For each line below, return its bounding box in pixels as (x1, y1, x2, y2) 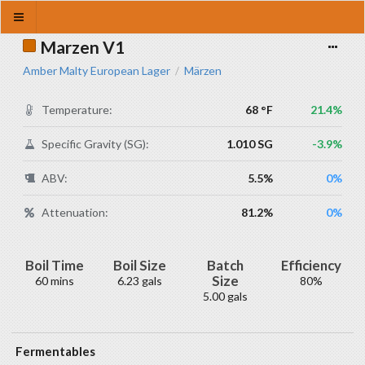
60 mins (34, 274, 74, 288)
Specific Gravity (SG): (42, 137, 150, 151)
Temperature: (42, 103, 113, 117)
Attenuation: (42, 205, 109, 219)
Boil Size (113, 257, 166, 274)
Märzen (184, 64, 222, 77)
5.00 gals (203, 289, 248, 303)
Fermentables (15, 343, 95, 358)
